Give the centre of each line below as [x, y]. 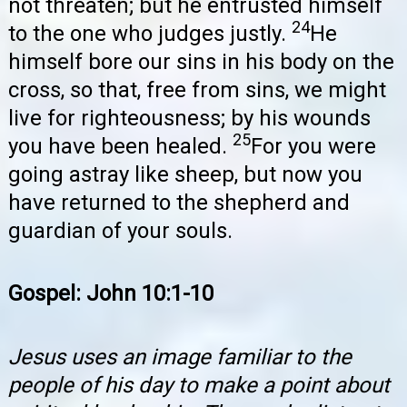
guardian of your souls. [120, 231]
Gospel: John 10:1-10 [111, 294]
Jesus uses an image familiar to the [180, 357]
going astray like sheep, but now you [185, 175]
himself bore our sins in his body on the [201, 62]
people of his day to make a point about [199, 385]
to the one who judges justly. [150, 34]
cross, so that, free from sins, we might [197, 90]
